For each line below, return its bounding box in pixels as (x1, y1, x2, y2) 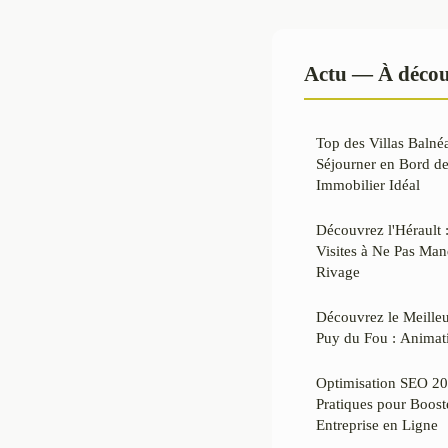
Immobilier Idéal (316, 175, 420, 193)
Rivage (316, 262, 360, 280)
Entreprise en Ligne (316, 415, 438, 433)
